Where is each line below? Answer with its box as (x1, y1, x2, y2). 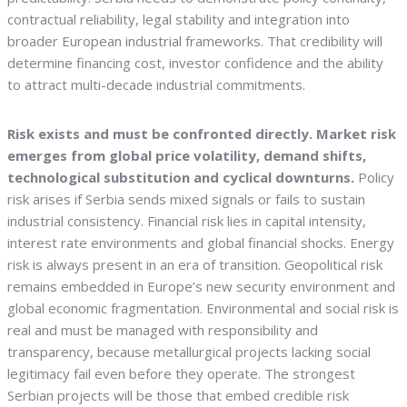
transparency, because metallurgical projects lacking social (7, 342, 371, 362)
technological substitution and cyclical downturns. (7, 168, 354, 187)
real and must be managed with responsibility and (7, 321, 318, 340)
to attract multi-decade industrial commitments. (7, 75, 305, 94)
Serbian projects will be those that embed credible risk (7, 386, 349, 405)
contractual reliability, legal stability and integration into (7, 10, 350, 29)
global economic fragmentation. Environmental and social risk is (7, 299, 399, 318)
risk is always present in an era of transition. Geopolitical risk (7, 255, 382, 274)
